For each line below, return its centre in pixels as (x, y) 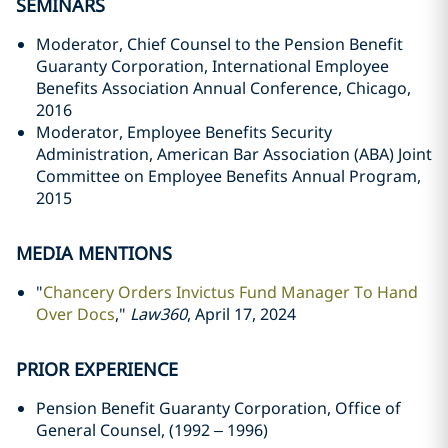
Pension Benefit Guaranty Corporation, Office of (218, 408)
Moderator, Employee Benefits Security (184, 132)
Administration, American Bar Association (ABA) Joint (234, 154)
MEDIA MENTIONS (94, 253)
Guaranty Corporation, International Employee (212, 66)
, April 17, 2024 (241, 314)
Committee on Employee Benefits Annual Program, (228, 176)
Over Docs (75, 314)
